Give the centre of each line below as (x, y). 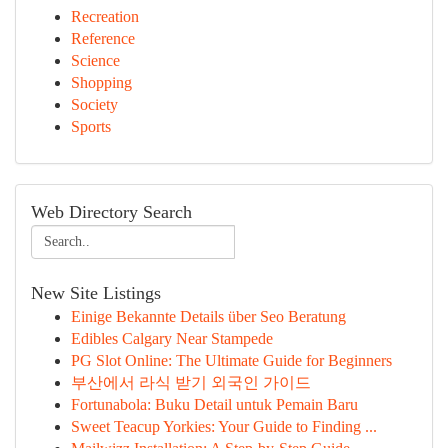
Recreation (105, 16)
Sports (91, 126)
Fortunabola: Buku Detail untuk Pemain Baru (214, 404)
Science (95, 60)
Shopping (101, 82)
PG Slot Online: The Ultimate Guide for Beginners (231, 360)
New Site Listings (96, 293)
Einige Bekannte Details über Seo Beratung (208, 316)
